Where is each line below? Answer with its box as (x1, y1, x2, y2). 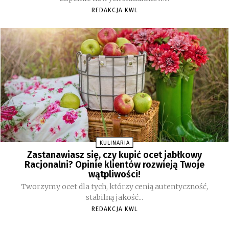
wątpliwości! (88, 169, 141, 180)
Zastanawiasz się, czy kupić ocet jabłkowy (27, 149, 202, 161)
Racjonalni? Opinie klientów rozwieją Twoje (25, 159, 204, 171)
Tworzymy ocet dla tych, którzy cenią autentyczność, (21, 182, 208, 192)
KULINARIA (99, 140, 130, 147)
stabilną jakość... (86, 193, 143, 202)
